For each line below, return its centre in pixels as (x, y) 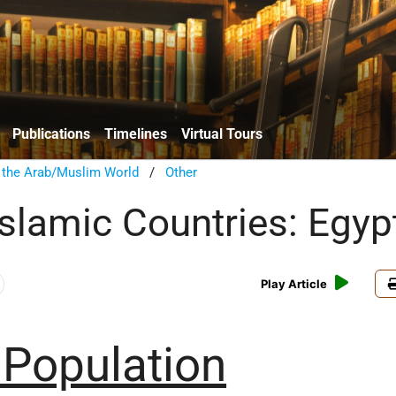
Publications (51, 133)
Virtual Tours (222, 133)
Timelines (136, 133)
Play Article (294, 284)
